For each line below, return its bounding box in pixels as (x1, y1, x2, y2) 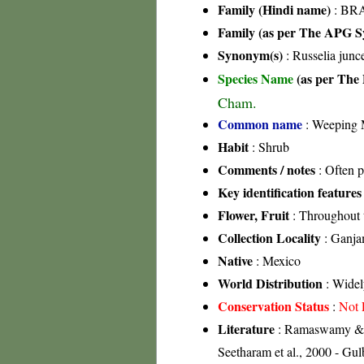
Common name (218, 115, 302, 133)
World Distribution (218, 274, 323, 292)
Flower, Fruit (218, 206, 289, 224)
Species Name (218, 69, 297, 88)
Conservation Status (218, 297, 329, 315)
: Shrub (249, 138, 289, 155)
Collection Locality (218, 228, 321, 247)
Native (218, 251, 253, 270)
